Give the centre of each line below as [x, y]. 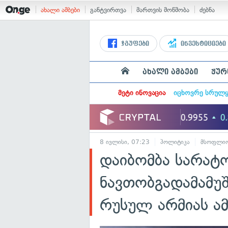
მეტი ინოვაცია [141, 93]
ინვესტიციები [202, 44]
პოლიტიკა [175, 142]
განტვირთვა [108, 10]
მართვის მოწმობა [163, 10]
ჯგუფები [134, 44]
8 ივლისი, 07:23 [125, 142]
